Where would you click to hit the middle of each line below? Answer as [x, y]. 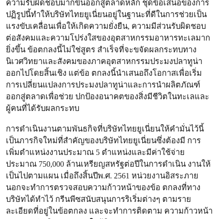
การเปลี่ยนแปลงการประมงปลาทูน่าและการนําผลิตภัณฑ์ [103, 85]
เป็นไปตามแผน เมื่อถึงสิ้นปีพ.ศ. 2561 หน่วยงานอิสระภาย [102, 176]
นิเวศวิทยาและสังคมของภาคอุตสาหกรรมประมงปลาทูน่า [104, 61]
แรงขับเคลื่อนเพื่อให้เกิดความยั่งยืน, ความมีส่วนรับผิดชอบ [106, 26]
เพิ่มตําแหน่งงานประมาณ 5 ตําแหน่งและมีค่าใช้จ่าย [95, 152]
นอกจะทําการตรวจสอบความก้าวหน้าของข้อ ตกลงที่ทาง [103, 187]
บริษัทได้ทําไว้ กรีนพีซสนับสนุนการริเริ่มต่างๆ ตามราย [99, 199]
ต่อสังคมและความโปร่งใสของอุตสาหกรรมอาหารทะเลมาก [108, 38]
